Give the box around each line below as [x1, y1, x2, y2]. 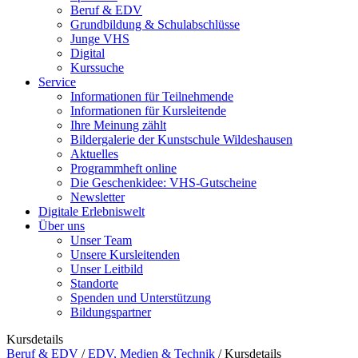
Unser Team [70, 233, 132, 247]
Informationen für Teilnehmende [70, 89, 233, 103]
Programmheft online [70, 161, 177, 175]
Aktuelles [70, 146, 118, 161]
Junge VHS [70, 31, 129, 46]
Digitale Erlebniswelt [38, 204, 145, 218]
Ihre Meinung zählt [70, 117, 166, 132]
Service [38, 74, 76, 89]
